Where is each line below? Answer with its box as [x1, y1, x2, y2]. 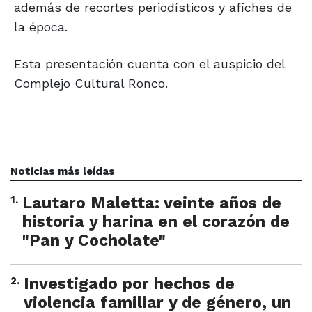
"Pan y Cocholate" [22, 231, 166, 251]
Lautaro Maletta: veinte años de [22, 194, 281, 213]
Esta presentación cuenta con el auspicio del [14, 56, 285, 72]
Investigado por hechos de [24, 274, 235, 294]
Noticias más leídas [10, 165, 115, 178]
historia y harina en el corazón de [22, 212, 290, 232]
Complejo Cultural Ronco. [14, 76, 168, 91]
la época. [14, 19, 68, 35]
